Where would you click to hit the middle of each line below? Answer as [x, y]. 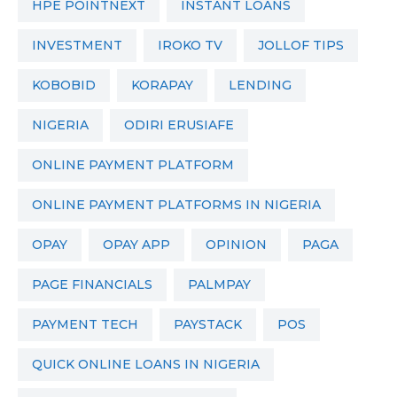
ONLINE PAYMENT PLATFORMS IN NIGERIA [182, 205]
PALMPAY [224, 285]
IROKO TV [192, 46]
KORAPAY [166, 86]
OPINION [241, 245]
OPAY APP [142, 245]
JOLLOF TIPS [304, 46]
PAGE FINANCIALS [97, 285]
